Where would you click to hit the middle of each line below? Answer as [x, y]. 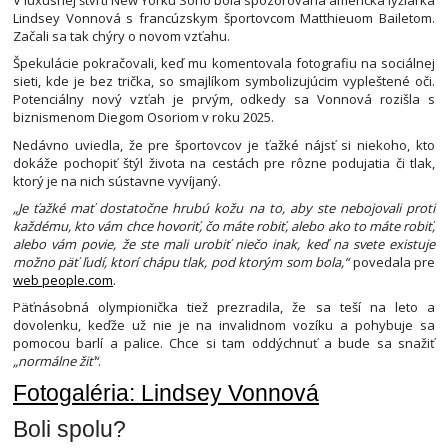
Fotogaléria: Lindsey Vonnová [166, 393]
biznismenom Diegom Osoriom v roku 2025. [143, 117]
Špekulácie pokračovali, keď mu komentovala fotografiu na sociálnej [224, 63]
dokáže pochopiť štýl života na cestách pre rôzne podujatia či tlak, [224, 162]
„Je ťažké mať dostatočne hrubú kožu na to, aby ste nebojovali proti [224, 208]
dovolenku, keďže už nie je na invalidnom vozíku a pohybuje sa [224, 325]
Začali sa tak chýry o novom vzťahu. [121, 36]
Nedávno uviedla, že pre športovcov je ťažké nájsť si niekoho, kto [224, 144]
